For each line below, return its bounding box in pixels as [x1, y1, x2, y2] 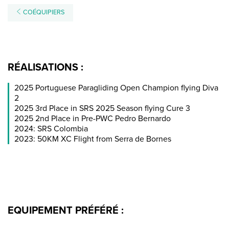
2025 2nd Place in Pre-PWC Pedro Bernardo [14, 113, 171, 124]
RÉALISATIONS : [8, 61, 83, 74]
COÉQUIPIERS [21, 8, 65, 17]
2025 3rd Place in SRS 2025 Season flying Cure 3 [14, 103, 190, 113]
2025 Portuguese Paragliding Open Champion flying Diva [14, 82, 218, 93]
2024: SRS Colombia [14, 123, 88, 134]
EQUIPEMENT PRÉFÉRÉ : [8, 204, 124, 217]
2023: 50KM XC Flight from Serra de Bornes [14, 133, 171, 144]
